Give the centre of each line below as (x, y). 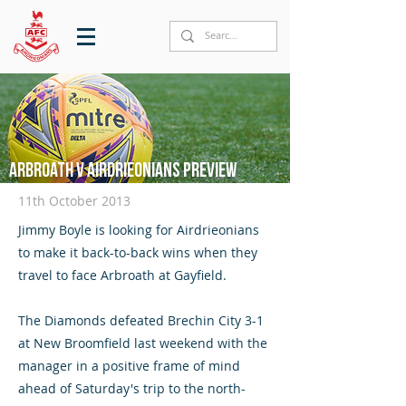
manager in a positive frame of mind (129, 366)
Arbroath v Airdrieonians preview (123, 171)
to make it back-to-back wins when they (138, 252)
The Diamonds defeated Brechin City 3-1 (141, 320)
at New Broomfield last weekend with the (143, 343)
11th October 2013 (74, 201)
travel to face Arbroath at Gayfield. (124, 275)
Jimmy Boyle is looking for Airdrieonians (139, 230)
